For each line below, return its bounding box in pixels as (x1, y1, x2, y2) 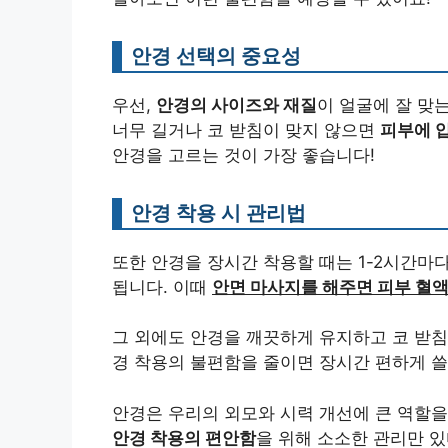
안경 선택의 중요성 (131, 42, 301, 68)
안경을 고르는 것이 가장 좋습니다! (112, 144, 375, 165)
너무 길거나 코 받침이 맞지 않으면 (112, 119, 380, 140)
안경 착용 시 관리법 (131, 199, 306, 225)
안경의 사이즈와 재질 (156, 94, 317, 115)
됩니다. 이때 (112, 276, 212, 297)
